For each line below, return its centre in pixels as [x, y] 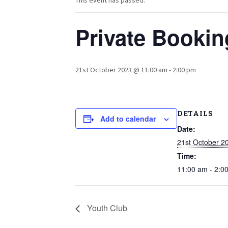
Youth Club [106, 208]
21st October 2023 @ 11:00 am [121, 70]
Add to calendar [128, 119]
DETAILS [195, 114]
